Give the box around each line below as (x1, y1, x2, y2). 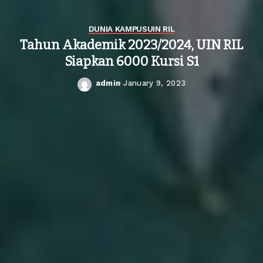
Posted (95, 84, 126, 93)
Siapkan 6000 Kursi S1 (64, 53, 199, 69)
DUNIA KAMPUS (88, 24, 147, 33)
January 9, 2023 (123, 78, 186, 87)
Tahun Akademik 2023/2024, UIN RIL (20, 36, 243, 53)
